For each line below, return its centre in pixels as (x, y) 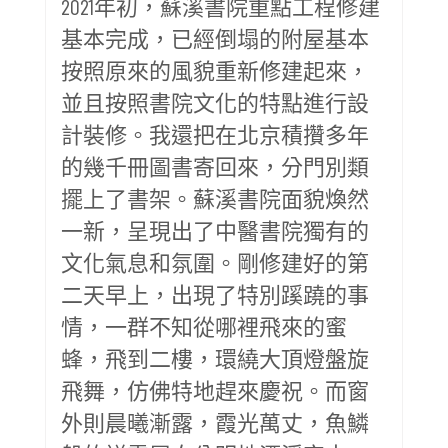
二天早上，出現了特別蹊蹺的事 (215, 293)
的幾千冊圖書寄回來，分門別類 (215, 165)
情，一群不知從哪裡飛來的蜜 (204, 325)
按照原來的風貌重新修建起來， (215, 69)
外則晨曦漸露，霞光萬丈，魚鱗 (215, 421)
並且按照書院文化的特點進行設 (215, 101)
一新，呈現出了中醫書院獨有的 (215, 229)
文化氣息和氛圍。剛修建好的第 (215, 261)
